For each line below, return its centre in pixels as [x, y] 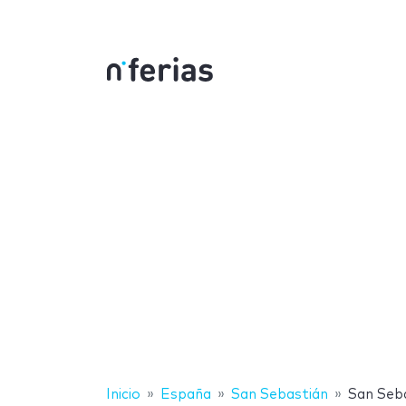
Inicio [123, 394]
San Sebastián [280, 394]
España [186, 394]
